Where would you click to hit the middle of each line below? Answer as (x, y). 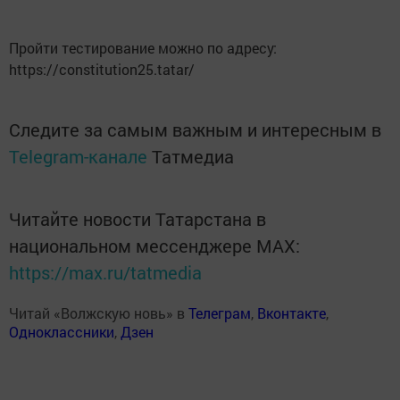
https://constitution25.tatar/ (102, 69)
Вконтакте (292, 312)
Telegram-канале (78, 156)
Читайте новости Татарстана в (137, 218)
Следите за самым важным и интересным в (195, 129)
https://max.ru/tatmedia (105, 272)
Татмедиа (193, 156)
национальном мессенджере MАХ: (154, 245)
